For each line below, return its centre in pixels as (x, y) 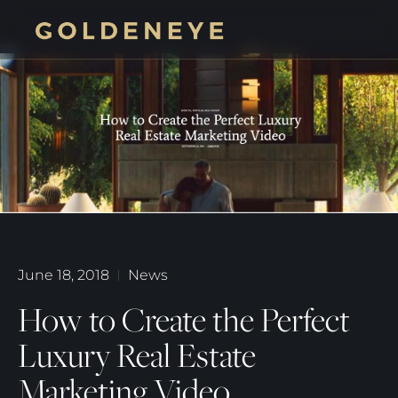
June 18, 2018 (64, 275)
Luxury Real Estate (137, 355)
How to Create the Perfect (184, 319)
